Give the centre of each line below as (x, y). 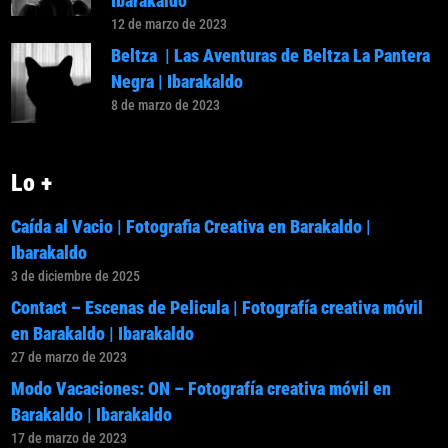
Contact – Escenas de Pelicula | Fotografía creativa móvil (217, 308)
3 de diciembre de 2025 (76, 276)
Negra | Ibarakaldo (177, 82)
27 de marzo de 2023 (69, 357)
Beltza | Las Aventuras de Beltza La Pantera (271, 56)
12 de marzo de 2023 (169, 24)
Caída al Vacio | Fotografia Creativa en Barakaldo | (191, 227)
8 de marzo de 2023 (166, 105)
